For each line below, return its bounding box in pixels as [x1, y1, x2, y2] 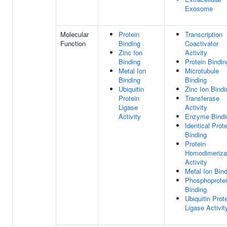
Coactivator [185, 39, 218, 48]
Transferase [185, 93, 219, 103]
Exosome [185, 4, 213, 13]
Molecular [60, 29, 89, 39]
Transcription [185, 29, 222, 39]
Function [60, 39, 86, 48]
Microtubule [185, 66, 219, 75]
